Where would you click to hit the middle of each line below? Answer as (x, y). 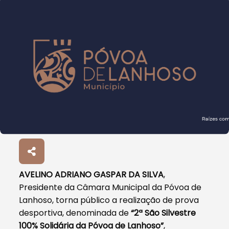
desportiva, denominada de (75, 213)
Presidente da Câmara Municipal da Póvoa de (110, 187)
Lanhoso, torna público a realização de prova (109, 200)
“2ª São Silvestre (164, 213)
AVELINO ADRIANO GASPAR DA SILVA (91, 174)
